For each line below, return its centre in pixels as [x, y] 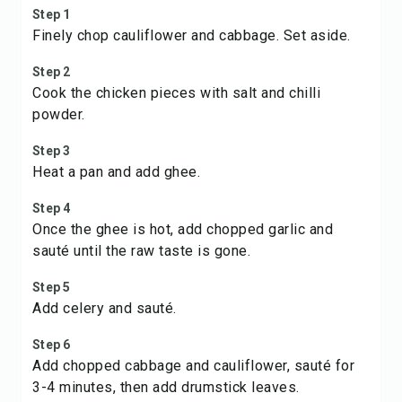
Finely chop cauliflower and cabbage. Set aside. [192, 35]
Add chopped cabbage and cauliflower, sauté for [193, 366]
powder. [59, 114]
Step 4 [52, 208]
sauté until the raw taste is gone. [141, 251]
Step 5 [52, 287]
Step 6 [52, 345]
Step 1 [52, 14]
